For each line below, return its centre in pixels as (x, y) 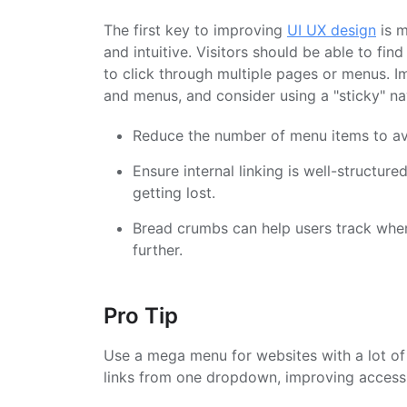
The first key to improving (195, 30)
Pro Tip (141, 315)
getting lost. (174, 192)
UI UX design (332, 30)
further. (158, 249)
